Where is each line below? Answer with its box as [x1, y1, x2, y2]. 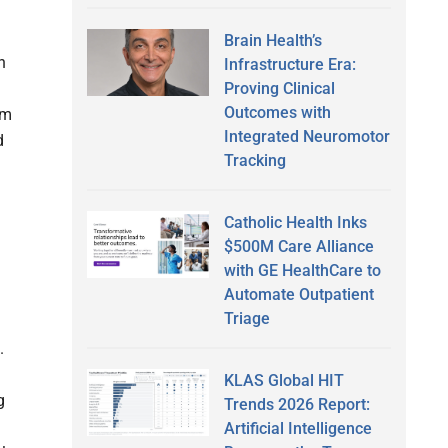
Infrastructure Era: [223, 54, 356, 74]
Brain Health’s [223, 30, 322, 50]
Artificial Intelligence [223, 418, 372, 438]
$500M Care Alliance [223, 236, 374, 256]
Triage [223, 308, 270, 328]
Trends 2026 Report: [223, 394, 370, 414]
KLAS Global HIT [223, 370, 344, 390]
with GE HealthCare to [223, 260, 381, 280]
